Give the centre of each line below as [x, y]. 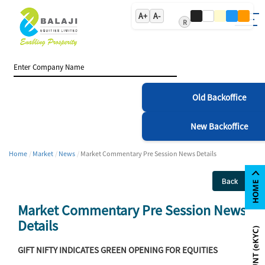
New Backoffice [219, 126]
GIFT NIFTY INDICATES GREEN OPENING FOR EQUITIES [118, 250]
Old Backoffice [219, 97]
